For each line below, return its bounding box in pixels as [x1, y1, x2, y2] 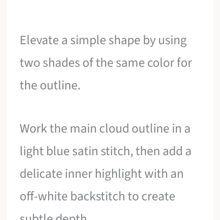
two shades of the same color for [20, 54, 192, 72]
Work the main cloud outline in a [20, 119, 191, 137]
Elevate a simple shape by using [20, 31, 187, 50]
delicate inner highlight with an [20, 164, 184, 183]
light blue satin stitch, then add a [20, 141, 192, 160]
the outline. [20, 76, 81, 95]
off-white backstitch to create [20, 187, 176, 205]
